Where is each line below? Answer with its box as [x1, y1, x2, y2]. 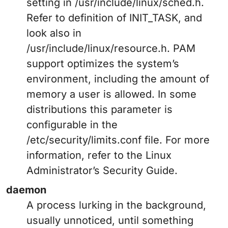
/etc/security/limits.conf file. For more [26, 134, 210, 147]
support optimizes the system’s [26, 58, 179, 70]
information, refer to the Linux [26, 149, 172, 162]
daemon [6, 184, 46, 196]
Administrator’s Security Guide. [26, 164, 178, 177]
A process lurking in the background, [26, 199, 206, 212]
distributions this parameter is [26, 103, 173, 116]
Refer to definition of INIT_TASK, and [26, 12, 202, 24]
